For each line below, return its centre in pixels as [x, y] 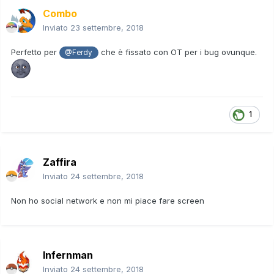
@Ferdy [79, 52]
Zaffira [60, 162]
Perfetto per [35, 52]
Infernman [68, 255]
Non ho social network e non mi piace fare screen [108, 200]
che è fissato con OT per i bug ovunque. [179, 52]
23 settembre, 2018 [107, 27]
